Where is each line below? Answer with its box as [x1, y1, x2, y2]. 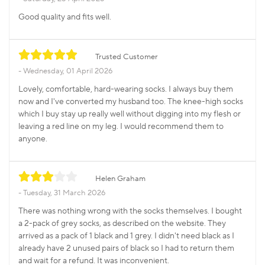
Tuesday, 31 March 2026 [23, 188, 105, 198]
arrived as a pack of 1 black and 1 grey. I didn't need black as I [18, 231, 234, 242]
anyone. [18, 134, 47, 145]
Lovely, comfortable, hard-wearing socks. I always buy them [18, 84, 233, 95]
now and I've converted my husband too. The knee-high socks [18, 96, 243, 108]
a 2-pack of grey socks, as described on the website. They [18, 218, 226, 230]
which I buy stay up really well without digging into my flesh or [18, 109, 241, 120]
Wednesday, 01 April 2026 [23, 66, 112, 76]
